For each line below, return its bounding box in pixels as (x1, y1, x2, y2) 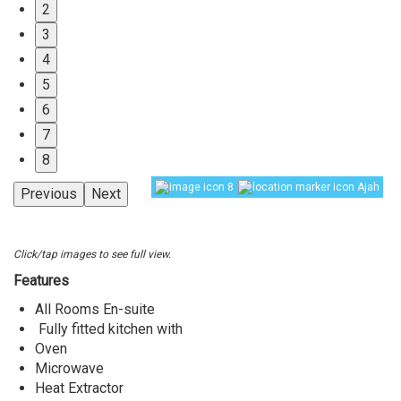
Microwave (35, 360, 107, 377)
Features (13, 272, 69, 289)
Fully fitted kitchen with (35, 320, 183, 337)
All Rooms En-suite (35, 301, 158, 318)
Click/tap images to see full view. (13, 248, 171, 260)
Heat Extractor (35, 380, 124, 397)
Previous (21, 185, 77, 202)
